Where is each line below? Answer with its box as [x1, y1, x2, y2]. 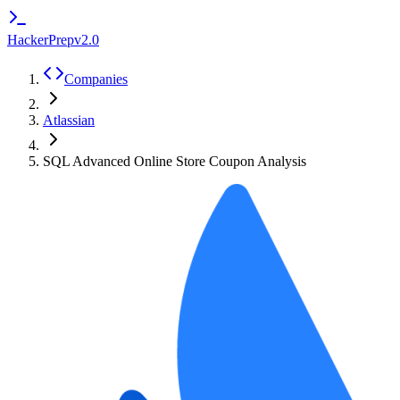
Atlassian [43, 112, 95, 128]
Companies [64, 71, 128, 87]
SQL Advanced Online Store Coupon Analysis [43, 154, 306, 169]
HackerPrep [7, 32, 74, 47]
